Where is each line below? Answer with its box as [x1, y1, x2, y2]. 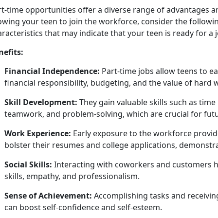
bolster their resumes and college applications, [4, 140, 179, 151]
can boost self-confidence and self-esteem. [4, 202, 164, 213]
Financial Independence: [4, 66, 100, 77]
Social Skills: [4, 159, 52, 170]
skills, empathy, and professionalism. [4, 171, 140, 182]
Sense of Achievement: [4, 190, 92, 201]
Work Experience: [4, 128, 71, 139]
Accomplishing [92, 190, 148, 201]
